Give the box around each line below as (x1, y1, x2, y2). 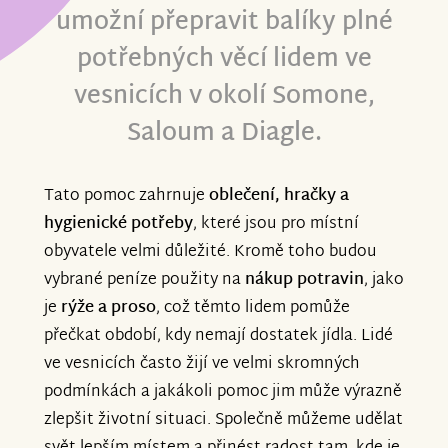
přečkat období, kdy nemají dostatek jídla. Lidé (44, 322, 393, 352)
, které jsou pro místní (193, 210, 359, 240)
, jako (364, 266, 404, 296)
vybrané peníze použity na (44, 266, 245, 296)
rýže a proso (61, 294, 156, 324)
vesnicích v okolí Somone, (73, 75, 375, 120)
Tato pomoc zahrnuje (44, 182, 209, 212)
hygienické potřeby (44, 210, 193, 240)
